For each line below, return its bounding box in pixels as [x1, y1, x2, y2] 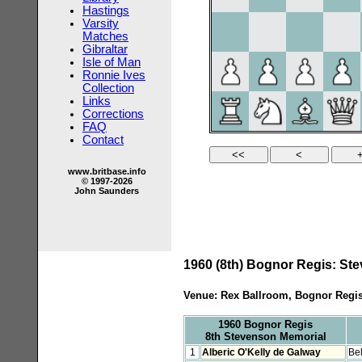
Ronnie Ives [82, 69, 145, 82]
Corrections [82, 107, 144, 120]
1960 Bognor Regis [218, 318, 313, 330]
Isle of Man [82, 56, 141, 69]
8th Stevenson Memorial [204, 330, 326, 343]
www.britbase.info [67, 166, 146, 176]
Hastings [82, 4, 129, 17]
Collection [82, 82, 134, 95]
